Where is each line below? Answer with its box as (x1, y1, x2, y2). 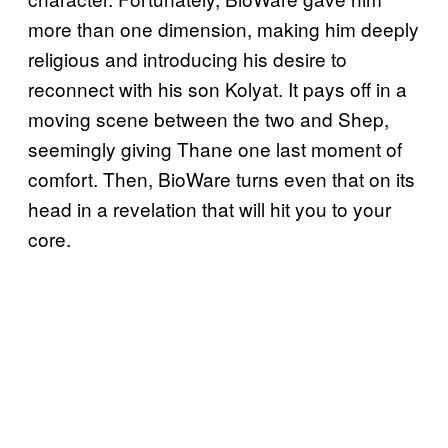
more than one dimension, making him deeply (28, 15, 419, 43)
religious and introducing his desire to (28, 45, 347, 73)
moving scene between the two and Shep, (28, 105, 389, 133)
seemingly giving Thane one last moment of (28, 135, 402, 163)
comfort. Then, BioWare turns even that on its (28, 165, 415, 193)
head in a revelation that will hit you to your (28, 195, 391, 223)
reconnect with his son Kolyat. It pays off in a (28, 75, 407, 103)
